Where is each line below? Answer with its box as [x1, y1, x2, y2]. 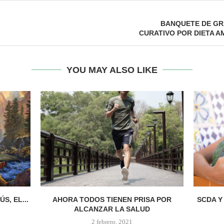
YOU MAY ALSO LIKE [66, 65, 157, 75]
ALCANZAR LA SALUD [73, 205, 150, 213]
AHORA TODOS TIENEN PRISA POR [52, 195, 171, 204]
